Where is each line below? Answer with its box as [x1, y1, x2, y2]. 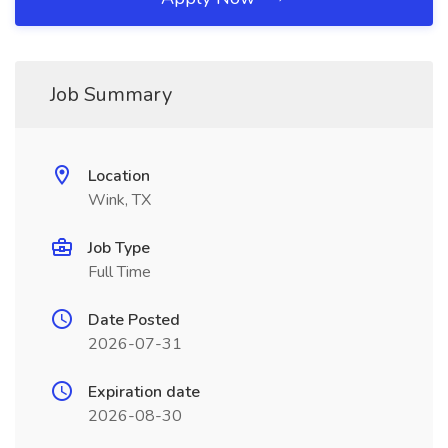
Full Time [88, 261, 151, 283]
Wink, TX [88, 189, 151, 211]
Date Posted [88, 309, 180, 331]
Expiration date [88, 381, 200, 403]
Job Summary [50, 81, 172, 108]
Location [88, 165, 150, 187]
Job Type [88, 237, 150, 259]
